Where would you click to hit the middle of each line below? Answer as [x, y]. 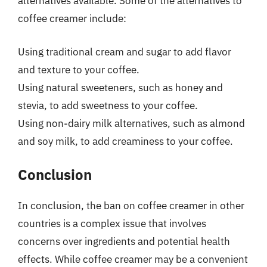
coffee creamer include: [72, 18]
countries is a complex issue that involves [112, 223]
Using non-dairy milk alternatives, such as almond [131, 123]
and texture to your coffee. [79, 69]
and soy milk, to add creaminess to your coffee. [125, 141]
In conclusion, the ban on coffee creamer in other [131, 206]
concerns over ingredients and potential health [124, 241]
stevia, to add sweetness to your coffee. [108, 105]
